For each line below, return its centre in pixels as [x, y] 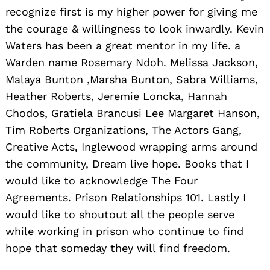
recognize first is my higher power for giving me [131, 11]
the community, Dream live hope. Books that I [127, 163]
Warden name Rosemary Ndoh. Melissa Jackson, [132, 62]
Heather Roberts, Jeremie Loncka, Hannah [116, 96]
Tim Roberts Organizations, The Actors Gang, [124, 130]
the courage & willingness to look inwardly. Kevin [135, 28]
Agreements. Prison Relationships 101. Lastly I [126, 197]
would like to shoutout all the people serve [120, 214]
